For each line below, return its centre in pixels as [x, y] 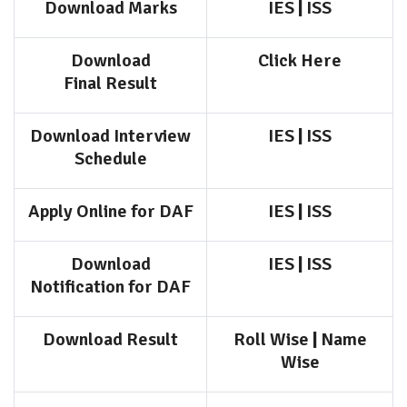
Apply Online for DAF [110, 211]
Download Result [110, 339]
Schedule [110, 159]
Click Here [300, 60]
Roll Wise [271, 339]
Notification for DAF [110, 287]
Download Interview [110, 136]
